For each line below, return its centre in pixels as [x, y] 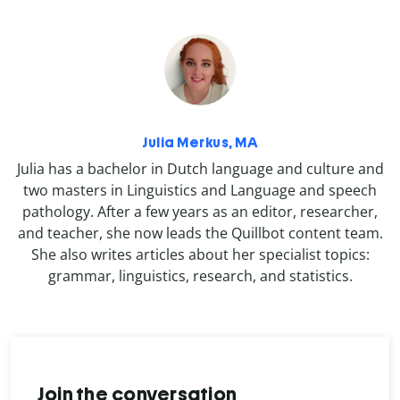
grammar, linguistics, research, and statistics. [200, 275]
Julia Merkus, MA [200, 142]
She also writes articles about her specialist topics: [200, 254]
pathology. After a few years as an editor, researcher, [200, 211]
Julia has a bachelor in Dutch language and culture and [200, 168]
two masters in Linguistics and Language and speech [200, 190]
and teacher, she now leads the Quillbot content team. [200, 233]
